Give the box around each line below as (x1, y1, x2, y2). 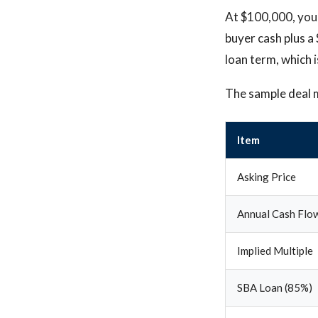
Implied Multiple (237, 244, 313, 257)
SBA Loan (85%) (237, 281, 312, 294)
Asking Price (237, 170, 296, 183)
